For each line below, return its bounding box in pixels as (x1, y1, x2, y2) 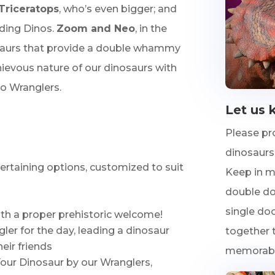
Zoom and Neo (56, 22, 136, 34)
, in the (135, 22, 168, 34)
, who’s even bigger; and (59, 2, 177, 15)
